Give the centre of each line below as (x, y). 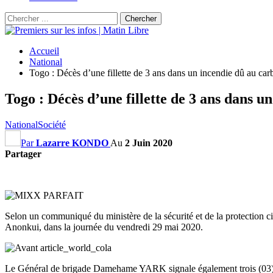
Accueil (44, 51)
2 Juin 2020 (149, 143)
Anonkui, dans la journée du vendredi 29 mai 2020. (104, 227)
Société (52, 124)
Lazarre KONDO (72, 143)
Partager (23, 154)
